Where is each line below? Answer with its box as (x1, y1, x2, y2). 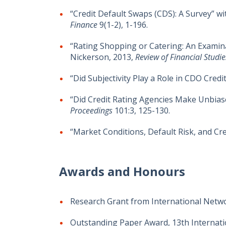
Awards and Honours (59, 163, 185, 180)
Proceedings (70, 105, 112, 116)
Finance (70, 19, 97, 30)
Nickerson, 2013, (70, 51, 133, 63)
